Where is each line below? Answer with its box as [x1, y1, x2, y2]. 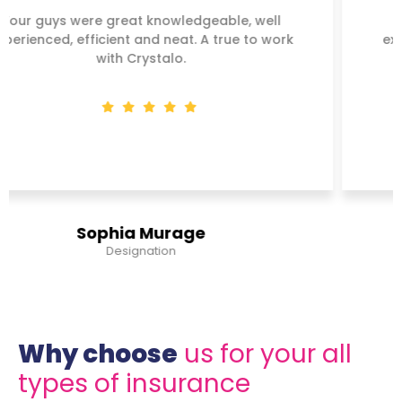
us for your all [178, 336, 352, 371]
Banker [181, 241, 223, 259]
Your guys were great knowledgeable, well [63, 11, 343, 30]
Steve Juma [152, 221, 254, 244]
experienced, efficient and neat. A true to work [50, 30, 355, 48]
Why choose [18, 336, 178, 371]
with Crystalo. [157, 48, 248, 67]
